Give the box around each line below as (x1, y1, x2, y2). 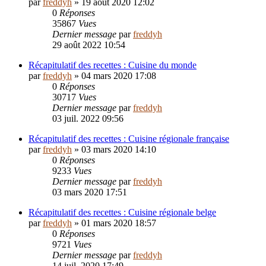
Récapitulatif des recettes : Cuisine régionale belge (28, 207, 216, 218)
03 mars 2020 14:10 (81, 144, 156, 155)
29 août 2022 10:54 (52, 40, 125, 50)
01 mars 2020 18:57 (81, 218, 156, 229)
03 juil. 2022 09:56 (52, 113, 123, 124)
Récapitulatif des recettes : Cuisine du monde (28, 60, 197, 71)
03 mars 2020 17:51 (52, 187, 127, 198)
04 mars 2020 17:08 (81, 71, 156, 81)
